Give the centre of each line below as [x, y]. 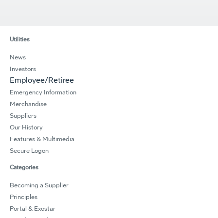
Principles [24, 197]
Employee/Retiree [42, 80]
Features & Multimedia [42, 139]
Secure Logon [29, 151]
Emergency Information [43, 92]
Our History [26, 127]
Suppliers [23, 116]
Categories [24, 167]
